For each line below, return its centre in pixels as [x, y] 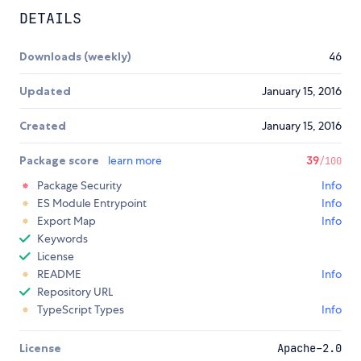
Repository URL [75, 292]
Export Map [66, 221]
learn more [135, 161]
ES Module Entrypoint [92, 203]
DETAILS [50, 19]
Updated [45, 91]
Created [43, 126]
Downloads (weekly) [75, 57]
